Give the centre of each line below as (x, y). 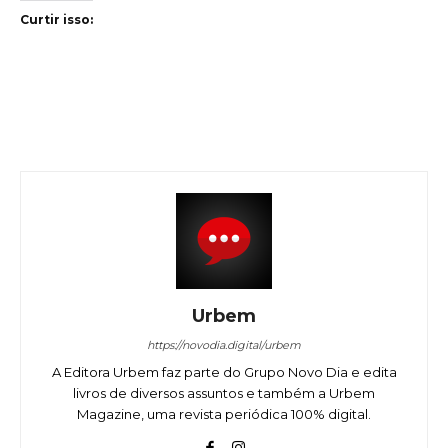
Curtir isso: (56, 20)
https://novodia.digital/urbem (224, 345)
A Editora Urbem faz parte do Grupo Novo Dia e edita (224, 372)
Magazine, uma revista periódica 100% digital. (224, 414)
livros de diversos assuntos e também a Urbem (224, 393)
